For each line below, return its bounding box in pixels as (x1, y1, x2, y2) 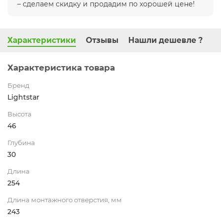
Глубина (7, 138, 35, 147)
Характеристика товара (7, 62, 115, 73)
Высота (7, 110, 32, 118)
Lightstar (7, 92, 39, 102)
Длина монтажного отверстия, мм (7, 195, 122, 204)
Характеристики (7, 35, 76, 45)
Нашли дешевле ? (128, 35, 203, 45)
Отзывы (86, 35, 118, 45)
